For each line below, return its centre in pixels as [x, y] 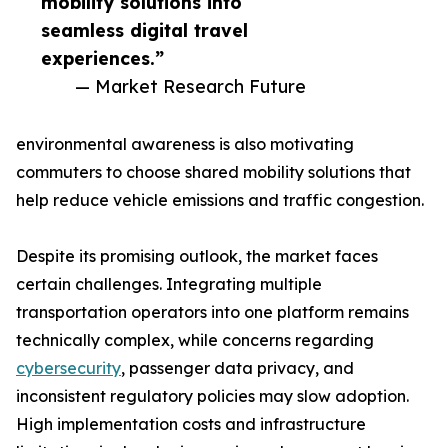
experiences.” [102, 58]
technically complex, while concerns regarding [195, 340]
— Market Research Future [190, 86]
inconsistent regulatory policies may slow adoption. [212, 396]
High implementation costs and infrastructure [191, 424]
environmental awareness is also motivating [185, 144]
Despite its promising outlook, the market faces [197, 256]
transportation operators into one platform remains [212, 312]
